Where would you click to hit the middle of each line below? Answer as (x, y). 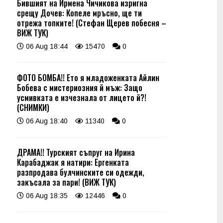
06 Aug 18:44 (46, 46)
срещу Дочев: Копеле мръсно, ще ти (79, 13)
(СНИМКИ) (33, 108)
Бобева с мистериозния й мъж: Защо (80, 88)
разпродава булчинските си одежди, (81, 172)
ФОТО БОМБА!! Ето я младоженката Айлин (88, 78)
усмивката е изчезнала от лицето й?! (82, 98)
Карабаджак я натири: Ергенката (73, 162)
